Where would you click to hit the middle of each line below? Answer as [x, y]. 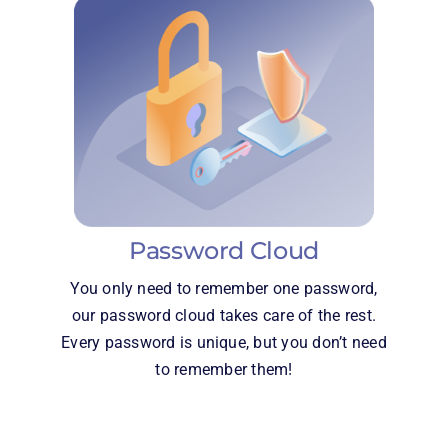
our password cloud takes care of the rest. [224, 315]
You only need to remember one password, [224, 288]
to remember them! [224, 369]
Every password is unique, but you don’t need [224, 342]
